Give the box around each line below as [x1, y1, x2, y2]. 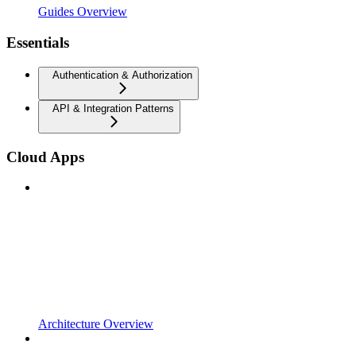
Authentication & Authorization [52, 68, 192, 81]
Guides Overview [38, 5, 127, 19]
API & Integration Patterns [52, 102, 174, 114]
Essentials [6, 34, 69, 52]
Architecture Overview [38, 317, 153, 331]
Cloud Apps [6, 148, 84, 165]
